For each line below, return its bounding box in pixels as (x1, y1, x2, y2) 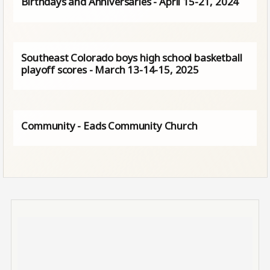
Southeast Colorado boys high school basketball (21, 51, 242, 65)
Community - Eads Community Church (21, 119, 198, 133)
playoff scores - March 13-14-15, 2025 (21, 63, 199, 77)
